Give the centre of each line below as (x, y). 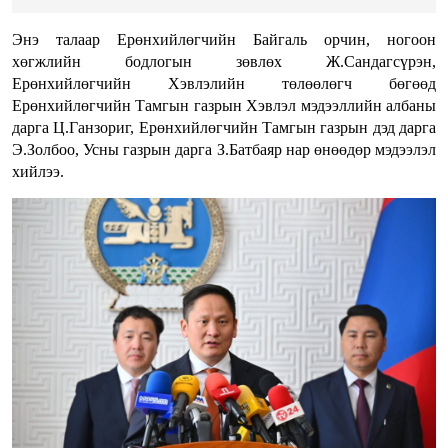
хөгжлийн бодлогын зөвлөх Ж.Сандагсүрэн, (224, 62)
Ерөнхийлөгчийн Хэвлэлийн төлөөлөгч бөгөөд (224, 84)
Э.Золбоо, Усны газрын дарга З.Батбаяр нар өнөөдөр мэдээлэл (224, 150)
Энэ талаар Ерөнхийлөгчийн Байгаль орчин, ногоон (224, 40)
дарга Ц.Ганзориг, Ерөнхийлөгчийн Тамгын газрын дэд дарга (224, 128)
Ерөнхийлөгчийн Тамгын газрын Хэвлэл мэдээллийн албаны (224, 106)
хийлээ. (38, 172)
